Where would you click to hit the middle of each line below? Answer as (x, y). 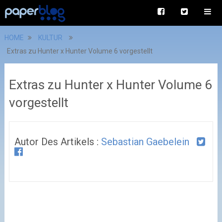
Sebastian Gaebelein (145, 142)
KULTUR (50, 38)
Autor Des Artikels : (57, 142)
